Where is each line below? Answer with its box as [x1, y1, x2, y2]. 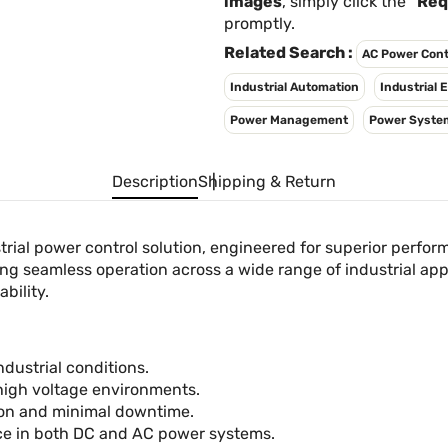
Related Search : [224, 43, 356, 62]
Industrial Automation [230, 80, 359, 94]
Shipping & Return [198, 172, 336, 191]
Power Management [230, 113, 348, 127]
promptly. [224, 14, 295, 33]
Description [112, 172, 198, 191]
